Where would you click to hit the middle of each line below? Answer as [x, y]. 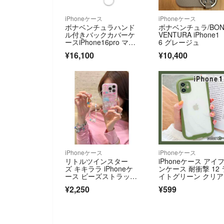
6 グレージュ [179, 42]
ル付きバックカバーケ [100, 35]
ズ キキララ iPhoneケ [99, 169]
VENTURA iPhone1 [189, 35]
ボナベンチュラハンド [100, 27]
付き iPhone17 [89, 184]
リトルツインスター [96, 161]
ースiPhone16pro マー [100, 42]
